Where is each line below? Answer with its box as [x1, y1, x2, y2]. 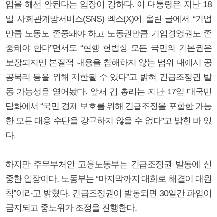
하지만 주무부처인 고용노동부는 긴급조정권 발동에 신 [5, 159, 212, 169]
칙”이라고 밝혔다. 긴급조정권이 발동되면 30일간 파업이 [5, 188, 212, 198]
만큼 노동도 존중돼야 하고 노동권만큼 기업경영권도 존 [5, 28, 212, 38]
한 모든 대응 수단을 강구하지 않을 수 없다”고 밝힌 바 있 [5, 115, 212, 125]
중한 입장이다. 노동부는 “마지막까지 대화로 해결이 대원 [5, 173, 212, 184]
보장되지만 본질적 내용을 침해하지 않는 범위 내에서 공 [5, 57, 212, 67]
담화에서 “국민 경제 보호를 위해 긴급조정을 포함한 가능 [5, 101, 212, 111]
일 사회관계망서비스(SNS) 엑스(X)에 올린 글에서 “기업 [5, 14, 212, 24]
